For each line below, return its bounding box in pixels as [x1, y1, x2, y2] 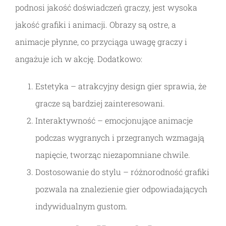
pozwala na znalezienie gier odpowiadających [35, 184, 207, 194]
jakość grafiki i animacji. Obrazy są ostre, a [15, 19, 176, 30]
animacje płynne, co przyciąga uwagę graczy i [15, 36, 187, 47]
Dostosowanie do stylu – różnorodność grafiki [35, 166, 209, 177]
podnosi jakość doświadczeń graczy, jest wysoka [15, 2, 197, 13]
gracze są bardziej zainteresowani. [35, 98, 165, 108]
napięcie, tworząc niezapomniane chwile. [35, 149, 190, 160]
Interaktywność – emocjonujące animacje [35, 115, 193, 126]
